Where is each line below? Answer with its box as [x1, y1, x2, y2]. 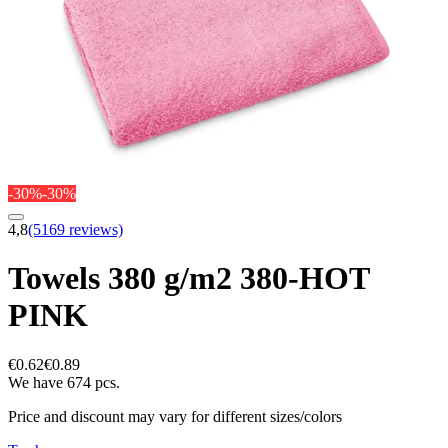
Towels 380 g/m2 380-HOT [8, 260, 369, 297]
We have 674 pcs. [8, 373, 120, 391]
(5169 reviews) [28, 220, 123, 238]
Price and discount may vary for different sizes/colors [8, 407, 342, 425]
